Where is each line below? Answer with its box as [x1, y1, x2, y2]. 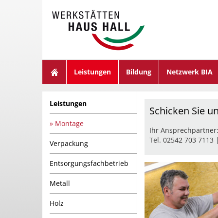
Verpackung [50, 139, 88, 148]
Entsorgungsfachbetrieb [50, 159, 128, 168]
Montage [55, 119, 84, 128]
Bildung [126, 67, 151, 76]
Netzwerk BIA [166, 67, 213, 76]
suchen [100, 3, 124, 13]
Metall [50, 179, 70, 188]
